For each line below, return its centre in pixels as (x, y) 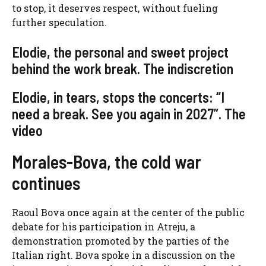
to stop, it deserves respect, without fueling (115, 8)
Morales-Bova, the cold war (107, 162)
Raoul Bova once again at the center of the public (128, 213)
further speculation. (59, 23)
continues (46, 183)
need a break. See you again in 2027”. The (129, 114)
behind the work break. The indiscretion (123, 69)
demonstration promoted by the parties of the (121, 241)
